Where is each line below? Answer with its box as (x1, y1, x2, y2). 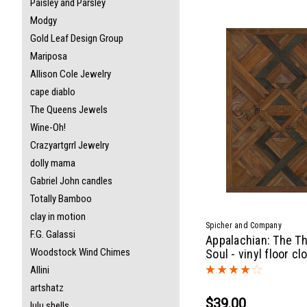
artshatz (30, 282, 64, 294)
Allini (30, 264, 49, 276)
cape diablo (30, 86, 75, 98)
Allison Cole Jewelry (30, 68, 111, 80)
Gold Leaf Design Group (30, 32, 123, 45)
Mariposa (30, 50, 67, 62)
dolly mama (30, 157, 75, 169)
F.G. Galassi (30, 228, 75, 241)
